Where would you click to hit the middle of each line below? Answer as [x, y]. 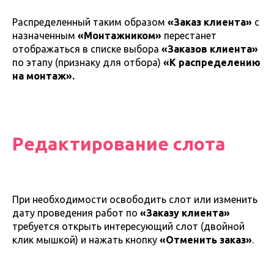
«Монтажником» [118, 35]
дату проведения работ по [76, 213]
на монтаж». [43, 76]
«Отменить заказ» [206, 239]
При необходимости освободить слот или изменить [135, 199]
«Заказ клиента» [210, 22]
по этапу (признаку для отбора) [88, 62]
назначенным [44, 35]
